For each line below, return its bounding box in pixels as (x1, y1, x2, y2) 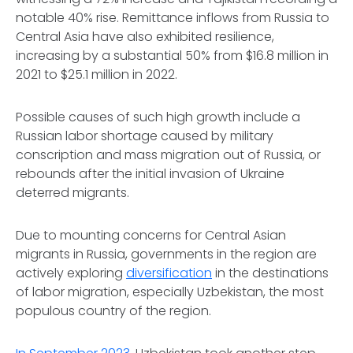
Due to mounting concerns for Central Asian (16, 226, 286, 244)
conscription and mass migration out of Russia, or (16, 146, 321, 164)
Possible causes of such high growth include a (16, 108, 300, 126)
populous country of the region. (16, 302, 211, 320)
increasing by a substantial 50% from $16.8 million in (16, 46, 329, 65)
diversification (126, 264, 212, 282)
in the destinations (212, 264, 329, 282)
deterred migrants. (16, 184, 129, 202)
